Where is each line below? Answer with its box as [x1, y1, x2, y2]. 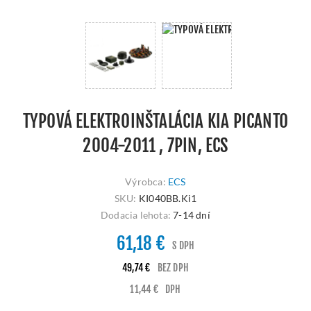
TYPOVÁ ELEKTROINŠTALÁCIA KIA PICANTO [22, 110, 289, 133]
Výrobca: [125, 176, 166, 188]
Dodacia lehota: [101, 209, 171, 221]
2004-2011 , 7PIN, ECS [83, 135, 228, 157]
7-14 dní [173, 209, 210, 221]
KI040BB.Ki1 [138, 192, 197, 205]
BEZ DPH [157, 262, 189, 274]
